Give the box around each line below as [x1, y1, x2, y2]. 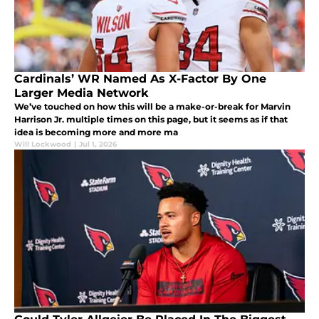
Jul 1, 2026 [79, 140, 117, 150]
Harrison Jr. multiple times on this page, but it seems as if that [14, 114, 288, 125]
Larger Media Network [14, 86, 148, 100]
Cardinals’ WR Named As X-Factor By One [14, 72, 266, 86]
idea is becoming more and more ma [14, 127, 178, 138]
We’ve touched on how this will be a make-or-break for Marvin [14, 101, 291, 113]
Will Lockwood [14, 140, 71, 150]
